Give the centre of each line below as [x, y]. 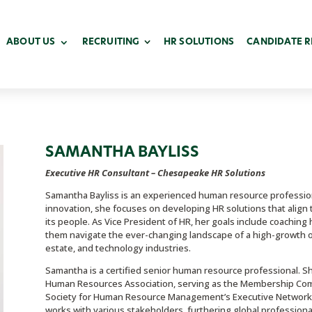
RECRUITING [111, 42]
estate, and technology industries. [118, 248]
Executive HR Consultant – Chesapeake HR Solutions [155, 172]
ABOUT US [31, 42]
